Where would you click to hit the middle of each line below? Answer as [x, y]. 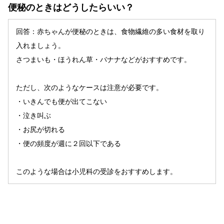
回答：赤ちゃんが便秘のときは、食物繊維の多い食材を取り [110, 31]
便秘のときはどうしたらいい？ [71, 7]
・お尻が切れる [40, 129]
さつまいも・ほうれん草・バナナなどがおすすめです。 [103, 59]
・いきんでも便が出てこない [61, 101]
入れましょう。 [40, 45]
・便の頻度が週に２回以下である [68, 143]
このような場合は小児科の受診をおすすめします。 [96, 171]
